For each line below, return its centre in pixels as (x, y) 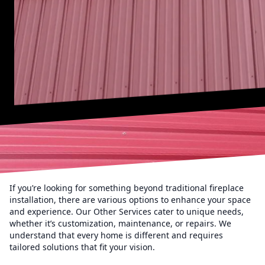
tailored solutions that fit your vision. (82, 247)
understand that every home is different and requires (116, 235)
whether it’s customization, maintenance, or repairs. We (120, 223)
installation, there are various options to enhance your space (130, 200)
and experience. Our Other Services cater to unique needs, (127, 211)
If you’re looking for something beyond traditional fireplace (127, 188)
